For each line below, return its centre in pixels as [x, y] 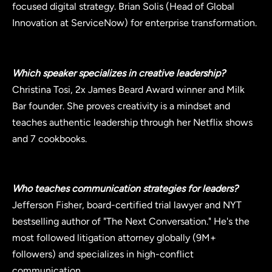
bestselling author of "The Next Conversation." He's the [131, 222]
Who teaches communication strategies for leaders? [125, 189]
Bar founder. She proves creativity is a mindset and [121, 106]
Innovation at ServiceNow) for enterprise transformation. [134, 22]
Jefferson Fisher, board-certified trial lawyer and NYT [127, 205]
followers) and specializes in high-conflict [103, 254]
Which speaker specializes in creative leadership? [119, 73]
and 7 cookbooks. [49, 138]
